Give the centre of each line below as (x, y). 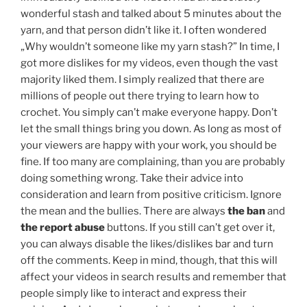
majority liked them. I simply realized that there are (143, 79)
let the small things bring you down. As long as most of (151, 128)
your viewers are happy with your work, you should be (149, 145)
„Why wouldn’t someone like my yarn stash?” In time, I (150, 46)
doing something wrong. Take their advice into (132, 178)
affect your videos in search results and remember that (153, 277)
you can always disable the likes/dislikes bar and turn (147, 244)
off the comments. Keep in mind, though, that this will (149, 260)
